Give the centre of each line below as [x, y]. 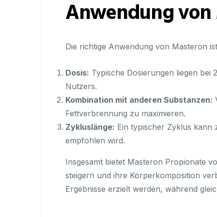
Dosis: [77, 73]
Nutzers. [81, 86]
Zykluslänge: [90, 127]
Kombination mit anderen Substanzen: [139, 100]
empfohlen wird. [95, 140]
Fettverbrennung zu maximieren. [125, 113]
